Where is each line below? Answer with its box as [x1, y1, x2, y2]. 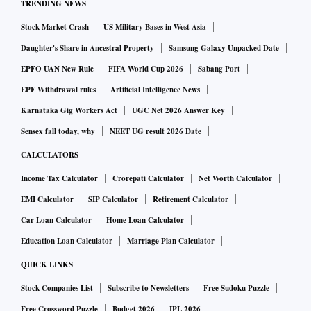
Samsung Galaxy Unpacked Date [169, 42, 279, 53]
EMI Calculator [21, 193, 74, 205]
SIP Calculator [88, 193, 138, 205]
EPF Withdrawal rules [21, 83, 96, 95]
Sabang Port [198, 62, 240, 74]
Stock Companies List [21, 282, 93, 294]
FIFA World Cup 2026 [108, 62, 183, 74]
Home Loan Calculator [106, 214, 184, 226]
